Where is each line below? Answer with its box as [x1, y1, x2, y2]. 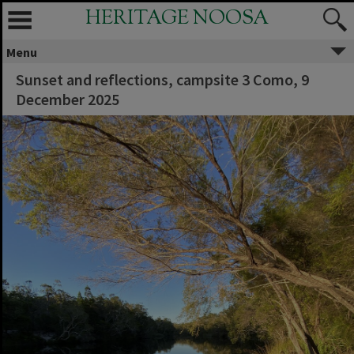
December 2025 [16, 89, 119, 109]
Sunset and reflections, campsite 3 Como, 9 [16, 70, 309, 89]
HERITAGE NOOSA [85, 5, 269, 33]
